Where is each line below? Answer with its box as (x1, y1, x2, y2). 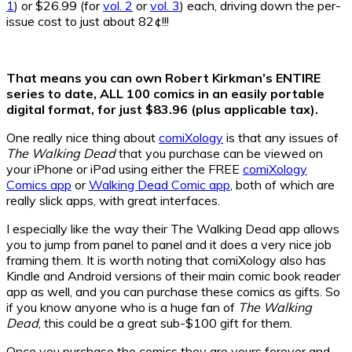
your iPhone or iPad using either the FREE (6, 161, 243, 178)
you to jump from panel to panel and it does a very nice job (6, 236, 332, 253)
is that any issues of (223, 130, 339, 146)
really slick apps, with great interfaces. (6, 192, 220, 209)
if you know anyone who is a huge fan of (6, 299, 238, 316)
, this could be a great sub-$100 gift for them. (38, 315, 292, 332)
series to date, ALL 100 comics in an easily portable (6, 86, 324, 102)
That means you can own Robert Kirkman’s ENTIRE (6, 70, 321, 86)
